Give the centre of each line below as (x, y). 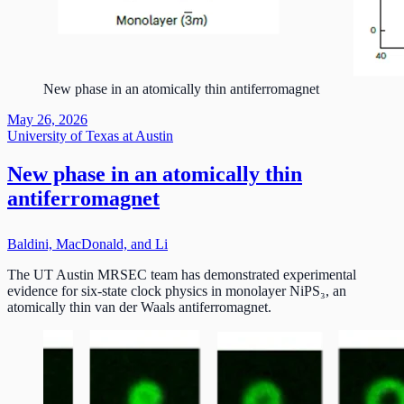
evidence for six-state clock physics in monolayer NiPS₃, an (177, 291)
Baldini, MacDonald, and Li (87, 244)
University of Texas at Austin (90, 136)
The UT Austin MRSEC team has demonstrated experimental (182, 275)
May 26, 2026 (47, 120)
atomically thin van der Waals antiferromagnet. (139, 308)
